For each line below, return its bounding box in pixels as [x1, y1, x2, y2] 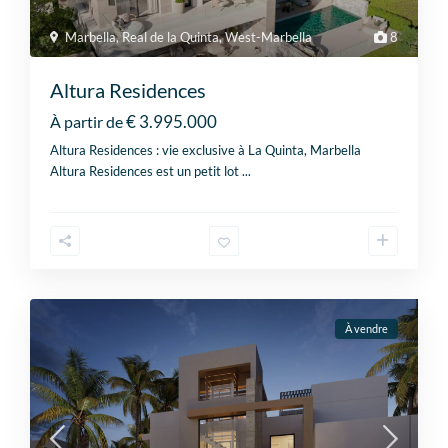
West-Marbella [225, 28, 313, 45]
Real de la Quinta [122, 28, 220, 45]
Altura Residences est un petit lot [50, 162, 243, 179]
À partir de [50, 111, 124, 131]
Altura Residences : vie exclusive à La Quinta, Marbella [50, 141, 362, 158]
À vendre [344, 321, 388, 335]
